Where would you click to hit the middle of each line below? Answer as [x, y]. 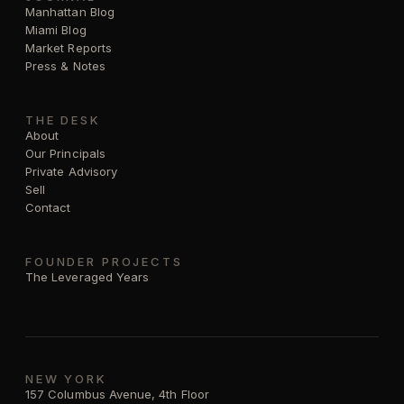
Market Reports [69, 47]
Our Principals [65, 153]
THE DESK [63, 119]
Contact [48, 207]
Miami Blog [56, 29]
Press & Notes [65, 65]
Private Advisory [72, 171]
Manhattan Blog [70, 11]
